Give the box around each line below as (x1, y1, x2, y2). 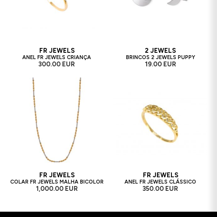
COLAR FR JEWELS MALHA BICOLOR (10, 179, 104, 186)
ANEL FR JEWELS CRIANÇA (22, 54, 91, 61)
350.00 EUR (142, 185, 178, 193)
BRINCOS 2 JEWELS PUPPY (125, 54, 195, 61)
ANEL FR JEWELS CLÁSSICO (124, 179, 196, 186)
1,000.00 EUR (35, 185, 78, 193)
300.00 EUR (38, 61, 75, 68)
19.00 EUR (144, 61, 176, 68)
